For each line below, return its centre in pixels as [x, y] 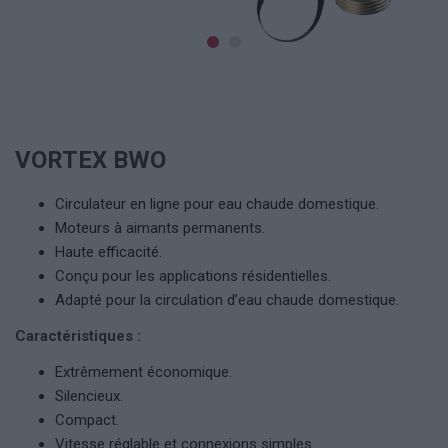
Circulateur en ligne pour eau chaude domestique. [217, 204]
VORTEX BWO [90, 160]
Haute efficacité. [108, 252]
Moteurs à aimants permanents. [160, 228]
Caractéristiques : [78, 336]
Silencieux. [89, 396]
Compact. [87, 420]
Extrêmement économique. [143, 372]
